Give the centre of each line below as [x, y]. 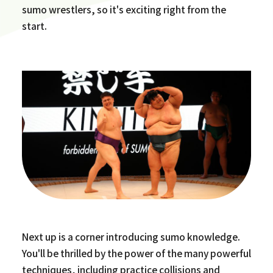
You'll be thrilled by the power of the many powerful [136, 253]
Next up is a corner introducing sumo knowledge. [131, 236]
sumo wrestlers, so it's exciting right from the [124, 9]
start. [34, 25]
